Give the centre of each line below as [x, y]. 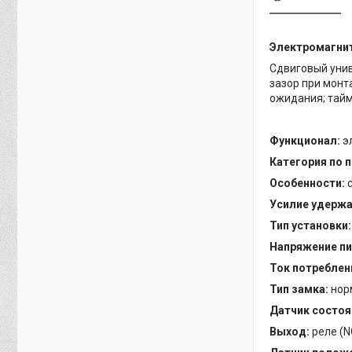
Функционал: [306, 141]
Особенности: [308, 183]
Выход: [291, 332]
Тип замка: [299, 290]
